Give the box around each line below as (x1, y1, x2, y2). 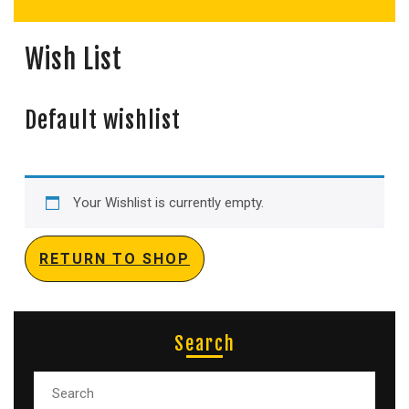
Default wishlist (25, 106, 181, 134)
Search (173, 331, 236, 355)
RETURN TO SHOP (39, 250, 190, 267)
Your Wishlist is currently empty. (72, 194, 264, 211)
